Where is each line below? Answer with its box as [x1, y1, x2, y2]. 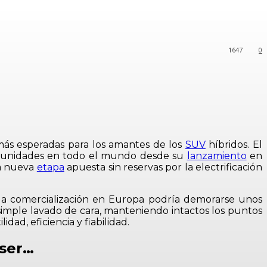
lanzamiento [187, 150, 247, 162]
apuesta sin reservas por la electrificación [64, 162, 263, 173]
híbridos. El [205, 139, 263, 150]
